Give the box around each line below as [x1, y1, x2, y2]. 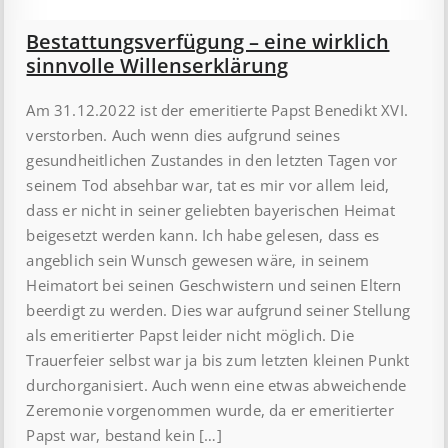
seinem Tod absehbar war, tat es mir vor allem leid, [26, 175, 390, 196]
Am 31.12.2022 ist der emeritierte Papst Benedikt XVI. [26, 100, 409, 121]
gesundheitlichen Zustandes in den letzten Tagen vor [26, 150, 398, 171]
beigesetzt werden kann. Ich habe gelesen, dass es [26, 225, 380, 246]
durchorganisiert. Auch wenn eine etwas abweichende [26, 375, 407, 396]
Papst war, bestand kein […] [26, 425, 222, 446]
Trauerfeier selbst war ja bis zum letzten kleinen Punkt [26, 350, 410, 371]
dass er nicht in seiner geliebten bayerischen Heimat [26, 200, 395, 221]
